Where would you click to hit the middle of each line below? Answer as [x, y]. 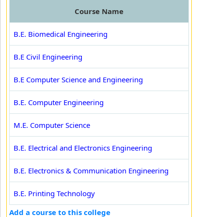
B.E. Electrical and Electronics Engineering [83, 148]
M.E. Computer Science [52, 125]
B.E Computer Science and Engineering [78, 79]
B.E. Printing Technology [54, 193]
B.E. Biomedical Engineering [61, 34]
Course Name [99, 11]
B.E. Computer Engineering [59, 102]
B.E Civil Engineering [48, 57]
